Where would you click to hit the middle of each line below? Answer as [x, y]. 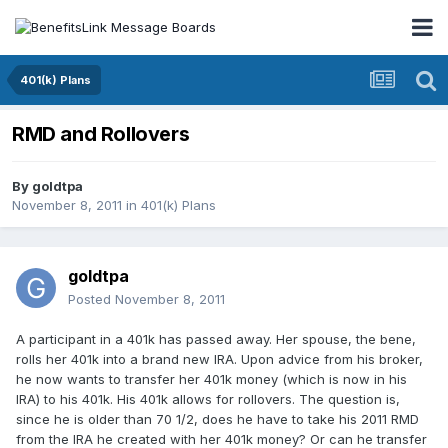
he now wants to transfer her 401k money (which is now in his [211, 379]
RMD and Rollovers [101, 134]
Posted [91, 299]
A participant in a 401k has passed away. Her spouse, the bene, [216, 339]
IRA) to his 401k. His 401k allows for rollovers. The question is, [208, 399]
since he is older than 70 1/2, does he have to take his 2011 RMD [217, 419]
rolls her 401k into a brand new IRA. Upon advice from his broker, [219, 359]
